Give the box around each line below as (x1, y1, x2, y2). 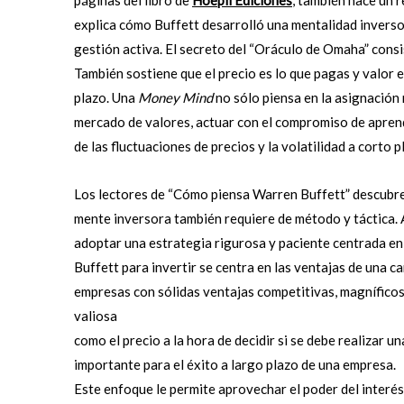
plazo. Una (74, 89, 138, 106)
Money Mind (138, 89, 213, 106)
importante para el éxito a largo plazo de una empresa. (74, 356, 396, 373)
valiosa (74, 308, 117, 325)
